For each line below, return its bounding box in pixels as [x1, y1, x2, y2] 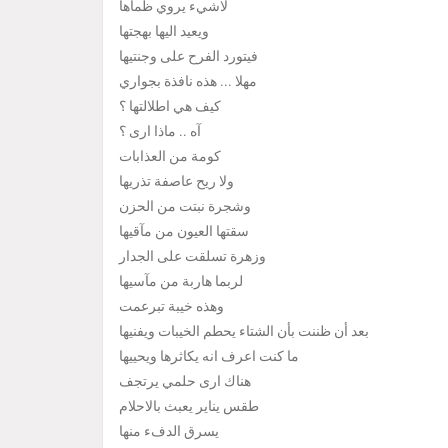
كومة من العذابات [119, 148, 221, 166]
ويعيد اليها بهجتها [119, 23, 209, 41]
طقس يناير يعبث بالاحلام [119, 398, 259, 416]
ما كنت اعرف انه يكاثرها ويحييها [119, 348, 299, 366]
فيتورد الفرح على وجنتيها [119, 48, 258, 66]
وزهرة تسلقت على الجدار [119, 248, 266, 266]
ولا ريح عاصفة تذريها [119, 173, 234, 191]
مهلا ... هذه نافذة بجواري [119, 73, 257, 91]
